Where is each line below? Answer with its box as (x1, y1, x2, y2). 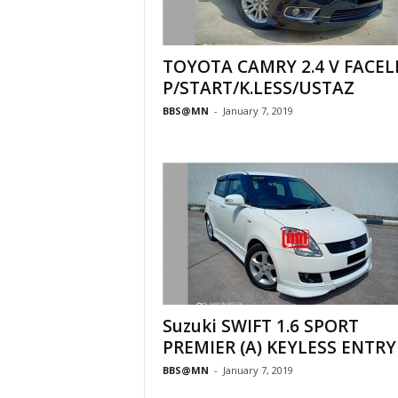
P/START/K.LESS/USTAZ (162, 76, 354, 99)
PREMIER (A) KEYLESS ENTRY (162, 336, 396, 359)
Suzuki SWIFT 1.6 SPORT (162, 314, 359, 338)
